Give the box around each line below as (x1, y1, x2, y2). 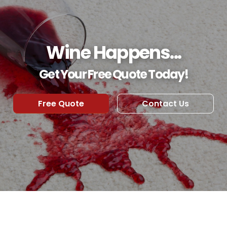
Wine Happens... (46, 40, 181, 65)
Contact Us (142, 98, 189, 110)
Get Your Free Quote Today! (39, 66, 188, 83)
